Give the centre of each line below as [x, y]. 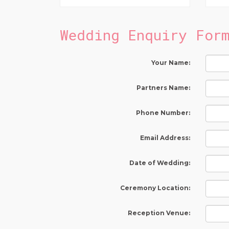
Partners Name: [163, 87]
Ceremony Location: [155, 188]
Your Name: [171, 62]
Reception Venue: [159, 213]
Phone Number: [163, 112]
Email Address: [165, 138]
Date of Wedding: [160, 163]
